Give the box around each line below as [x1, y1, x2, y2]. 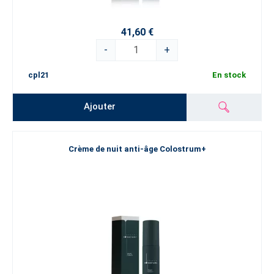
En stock [212, 70, 246, 80]
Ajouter [84, 101, 116, 113]
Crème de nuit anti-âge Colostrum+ [68, 144, 206, 154]
